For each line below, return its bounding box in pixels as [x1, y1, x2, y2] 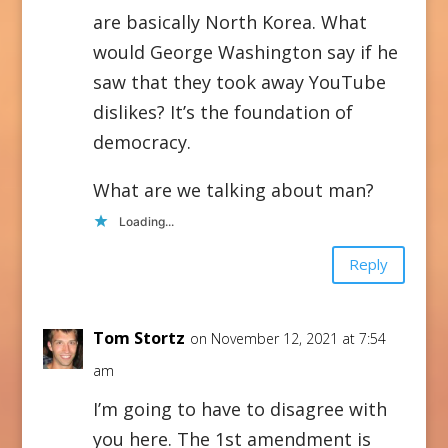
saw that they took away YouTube [92, 69, 386, 94]
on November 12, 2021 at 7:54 [189, 328, 386, 348]
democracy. [92, 129, 191, 154]
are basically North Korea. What [92, 9, 367, 34]
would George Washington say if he [92, 39, 398, 64]
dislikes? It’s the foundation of [92, 99, 353, 124]
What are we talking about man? [92, 177, 374, 202]
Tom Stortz [92, 326, 185, 349]
